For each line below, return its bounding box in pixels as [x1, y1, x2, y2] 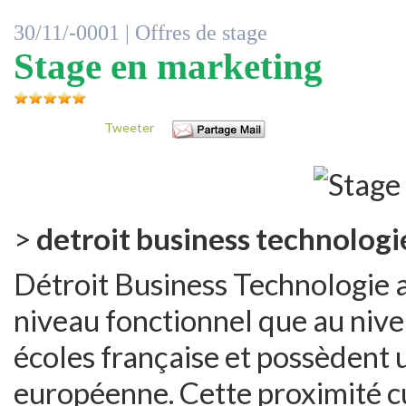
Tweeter [104, 120, 154, 135]
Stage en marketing [14, 46, 323, 87]
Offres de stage [135, 21, 267, 44]
